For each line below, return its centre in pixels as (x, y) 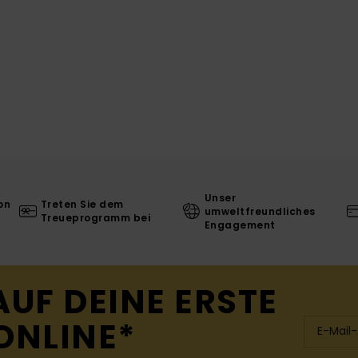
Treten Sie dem (82, 205)
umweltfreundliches (260, 211)
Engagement (240, 225)
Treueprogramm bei (95, 218)
